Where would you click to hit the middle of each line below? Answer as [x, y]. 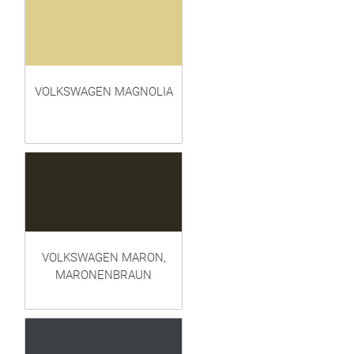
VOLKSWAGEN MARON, [104, 258]
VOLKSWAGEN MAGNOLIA [104, 92]
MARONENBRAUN [104, 275]
